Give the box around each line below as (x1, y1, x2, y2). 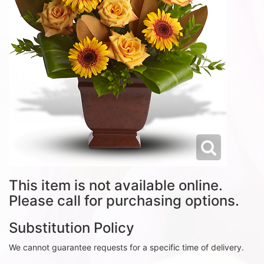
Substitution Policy (9, 219, 134, 236)
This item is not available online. (9, 177, 223, 194)
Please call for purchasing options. (9, 192, 239, 209)
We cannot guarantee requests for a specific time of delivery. (9, 242, 244, 252)
